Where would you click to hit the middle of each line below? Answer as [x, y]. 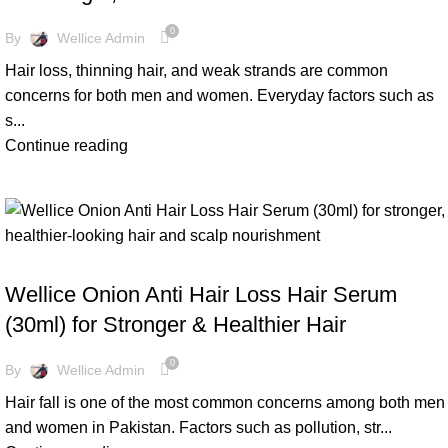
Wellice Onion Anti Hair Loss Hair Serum [201, 294]
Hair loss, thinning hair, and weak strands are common [196, 70]
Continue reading [66, 145]
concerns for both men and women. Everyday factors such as [219, 95]
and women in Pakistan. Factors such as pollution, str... [198, 427]
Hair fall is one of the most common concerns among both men [225, 402]
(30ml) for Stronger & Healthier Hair [175, 324]
